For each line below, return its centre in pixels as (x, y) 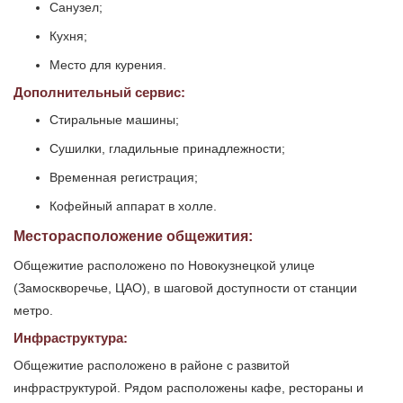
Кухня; (68, 36)
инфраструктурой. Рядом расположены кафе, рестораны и (188, 388)
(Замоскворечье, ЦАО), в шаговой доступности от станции (185, 288)
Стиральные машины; (114, 120)
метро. (33, 311)
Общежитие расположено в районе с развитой (152, 366)
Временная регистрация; (124, 178)
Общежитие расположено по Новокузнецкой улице (164, 266)
